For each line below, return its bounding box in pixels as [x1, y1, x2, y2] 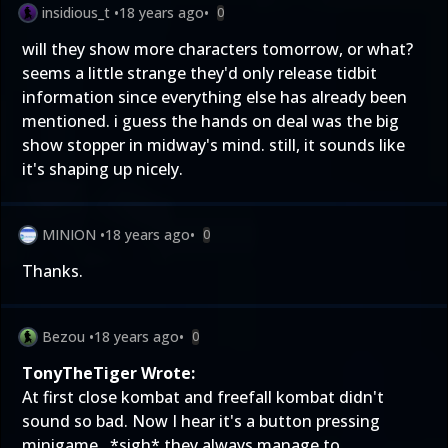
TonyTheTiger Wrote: [22, 362, 195, 384]
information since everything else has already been [22, 86, 407, 108]
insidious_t [42, 3, 110, 22]
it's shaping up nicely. [22, 158, 183, 180]
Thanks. [22, 260, 83, 282]
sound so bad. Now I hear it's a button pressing [22, 410, 380, 432]
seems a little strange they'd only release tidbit [22, 62, 377, 84]
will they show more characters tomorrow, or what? [22, 38, 413, 60]
